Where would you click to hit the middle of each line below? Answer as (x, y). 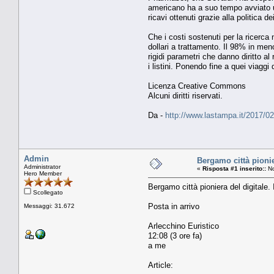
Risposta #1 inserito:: (234, 168)
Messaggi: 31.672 (49, 206)
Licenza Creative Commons (197, 86)
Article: (161, 265)
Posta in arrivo (174, 206)
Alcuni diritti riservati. (185, 95)
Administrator (42, 166)
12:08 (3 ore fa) (175, 235)
